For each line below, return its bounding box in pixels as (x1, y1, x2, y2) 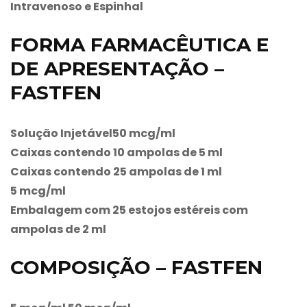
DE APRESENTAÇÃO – (10, 56, 224, 80)
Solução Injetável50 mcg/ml (10, 125, 175, 141)
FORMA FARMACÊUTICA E (10, 32, 269, 56)
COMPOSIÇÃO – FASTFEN (10, 255, 262, 279)
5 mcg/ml (10, 182, 66, 199)
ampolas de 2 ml (10, 221, 106, 237)
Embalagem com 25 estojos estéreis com (10, 201, 248, 218)
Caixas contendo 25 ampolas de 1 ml (10, 163, 222, 180)
